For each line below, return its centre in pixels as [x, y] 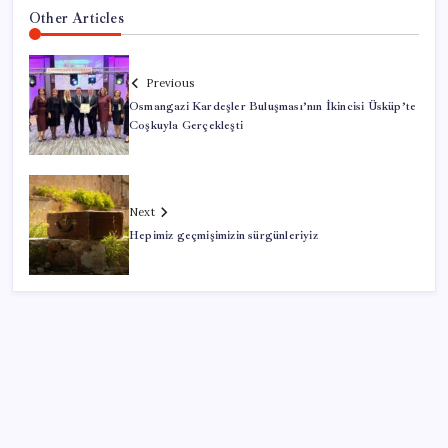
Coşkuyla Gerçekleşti [186, 125]
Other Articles [76, 18]
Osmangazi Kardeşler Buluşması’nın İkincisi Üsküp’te [273, 106]
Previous [170, 82]
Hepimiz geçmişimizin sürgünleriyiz [223, 236]
